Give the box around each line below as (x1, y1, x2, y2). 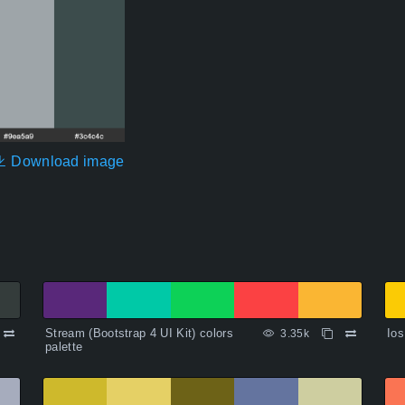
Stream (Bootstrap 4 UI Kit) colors (45, 326, 233, 341)
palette (45, 340, 83, 354)
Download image (6, 154, 125, 170)
